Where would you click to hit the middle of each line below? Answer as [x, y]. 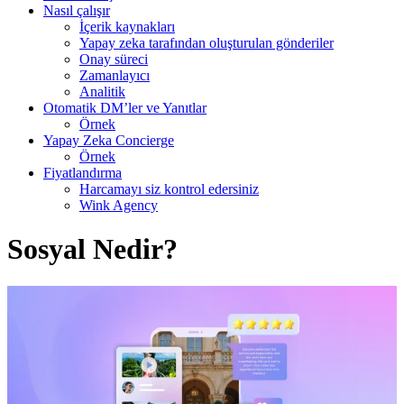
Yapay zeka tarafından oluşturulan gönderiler [207, 42]
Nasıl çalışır [77, 10]
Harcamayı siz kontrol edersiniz [169, 188]
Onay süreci [114, 59]
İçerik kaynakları [127, 26]
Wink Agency [119, 205]
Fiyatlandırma [83, 172]
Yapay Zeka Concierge [109, 140]
